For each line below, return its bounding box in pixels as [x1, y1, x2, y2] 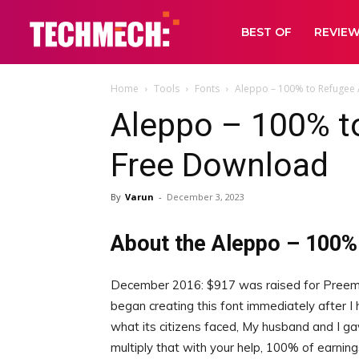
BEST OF [241, 25, 292, 39]
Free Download [111, 146, 329, 184]
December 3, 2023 [167, 191, 244, 203]
